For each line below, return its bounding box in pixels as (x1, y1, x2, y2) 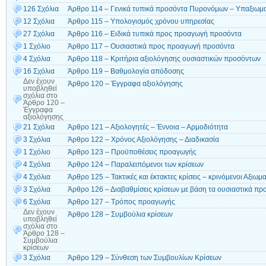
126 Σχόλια (23, 5, 59, 13)
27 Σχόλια (23, 30, 55, 38)
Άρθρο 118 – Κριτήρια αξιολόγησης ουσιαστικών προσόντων (68, 55, 261, 63)
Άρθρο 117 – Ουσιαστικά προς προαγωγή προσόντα (68, 43, 235, 50)
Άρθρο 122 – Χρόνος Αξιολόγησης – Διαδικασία (68, 136, 219, 144)
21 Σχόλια (23, 123, 55, 131)
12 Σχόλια (23, 18, 55, 26)
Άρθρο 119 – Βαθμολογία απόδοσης (68, 68, 184, 75)
